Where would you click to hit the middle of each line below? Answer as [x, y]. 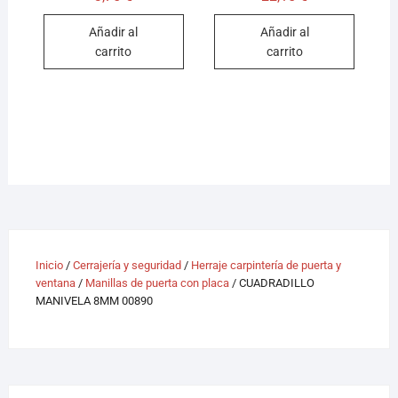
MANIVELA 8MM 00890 [94, 301]
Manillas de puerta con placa [157, 283]
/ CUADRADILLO [271, 283]
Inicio [49, 266]
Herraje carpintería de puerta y [266, 266]
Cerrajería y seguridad [127, 266]
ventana [55, 283]
